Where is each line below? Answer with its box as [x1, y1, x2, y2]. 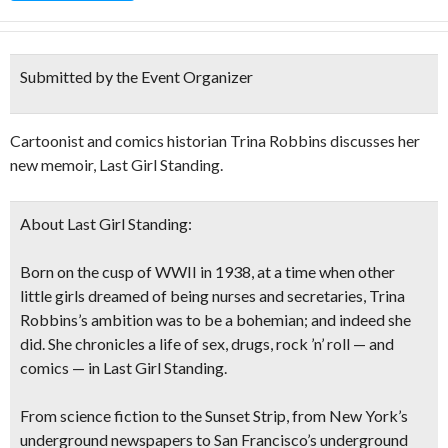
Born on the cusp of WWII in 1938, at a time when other [20, 262, 395, 281]
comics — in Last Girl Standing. [20, 358, 227, 377]
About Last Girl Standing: [20, 214, 192, 233]
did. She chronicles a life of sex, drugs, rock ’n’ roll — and [20, 334, 394, 353]
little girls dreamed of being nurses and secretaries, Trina [20, 286, 405, 305]
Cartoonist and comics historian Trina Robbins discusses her [10, 131, 420, 150]
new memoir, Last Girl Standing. [10, 155, 223, 174]
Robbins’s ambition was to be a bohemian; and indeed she [20, 310, 411, 329]
